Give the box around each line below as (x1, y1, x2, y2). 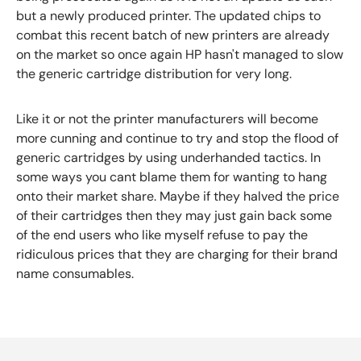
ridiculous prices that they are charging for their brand (16, 245, 338, 263)
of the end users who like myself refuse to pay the (16, 226, 308, 243)
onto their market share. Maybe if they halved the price (16, 187, 339, 205)
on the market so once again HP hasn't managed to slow (16, 45, 343, 63)
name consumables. (16, 264, 137, 282)
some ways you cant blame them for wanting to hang (16, 168, 327, 185)
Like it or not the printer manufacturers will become (16, 110, 318, 127)
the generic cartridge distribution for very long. (16, 64, 292, 82)
